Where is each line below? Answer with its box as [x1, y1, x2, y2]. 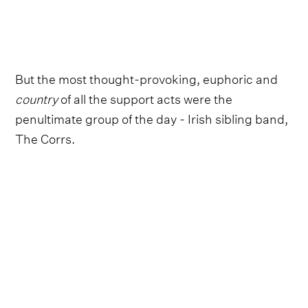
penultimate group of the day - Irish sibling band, [15, 107, 289, 128]
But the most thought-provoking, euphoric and [15, 67, 278, 88]
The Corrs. [15, 127, 76, 148]
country [15, 87, 58, 108]
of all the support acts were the [58, 87, 233, 108]
